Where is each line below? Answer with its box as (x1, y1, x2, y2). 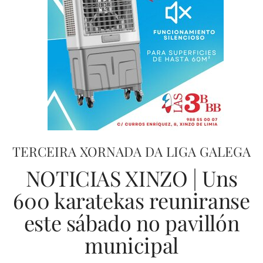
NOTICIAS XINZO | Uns (25, 164, 238, 192)
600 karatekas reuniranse (13, 186, 250, 214)
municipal (85, 231, 178, 259)
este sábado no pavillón (23, 208, 240, 237)
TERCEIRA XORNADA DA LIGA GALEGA (12, 143, 251, 160)
